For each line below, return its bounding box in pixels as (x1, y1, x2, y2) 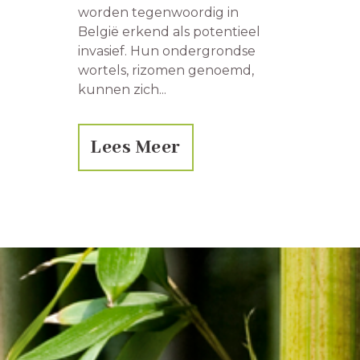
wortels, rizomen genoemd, (78, 62, 254, 78)
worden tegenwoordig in (78, 4, 239, 20)
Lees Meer (91, 135, 181, 159)
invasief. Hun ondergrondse (78, 43, 256, 59)
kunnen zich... (78, 81, 166, 97)
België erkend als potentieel (78, 23, 260, 39)
